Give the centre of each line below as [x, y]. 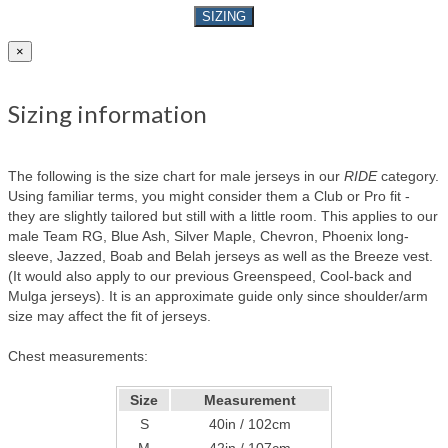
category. [408, 176]
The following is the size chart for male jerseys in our [176, 176]
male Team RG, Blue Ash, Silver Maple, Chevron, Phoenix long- [208, 236]
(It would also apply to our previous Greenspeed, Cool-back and [210, 276]
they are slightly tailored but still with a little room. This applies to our [223, 216]
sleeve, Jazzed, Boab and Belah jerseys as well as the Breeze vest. [220, 256]
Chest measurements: [78, 356]
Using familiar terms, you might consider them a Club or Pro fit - [209, 196]
